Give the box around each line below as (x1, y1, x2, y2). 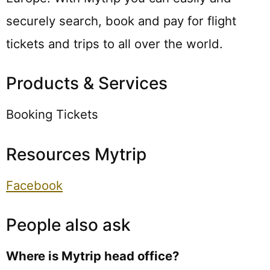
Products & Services (6, 73, 168, 94)
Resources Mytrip (6, 143, 146, 165)
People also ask (6, 215, 131, 236)
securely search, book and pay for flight (6, 13, 236, 28)
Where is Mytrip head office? (6, 248, 179, 264)
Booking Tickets (6, 107, 98, 122)
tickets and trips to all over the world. (6, 36, 223, 51)
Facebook (6, 177, 63, 193)
